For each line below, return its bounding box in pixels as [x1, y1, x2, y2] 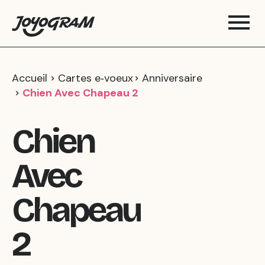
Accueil [12, 71, 47, 85]
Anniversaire [142, 71, 202, 85]
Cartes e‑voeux [58, 71, 133, 85]
